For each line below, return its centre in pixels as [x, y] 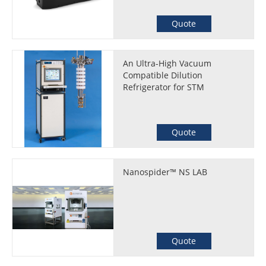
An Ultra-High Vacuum [167, 63]
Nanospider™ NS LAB [165, 172]
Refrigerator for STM [164, 87]
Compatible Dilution [163, 75]
